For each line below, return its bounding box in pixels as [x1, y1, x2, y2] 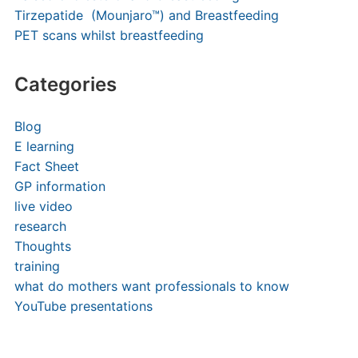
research [14, 218, 66, 234]
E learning [14, 138, 74, 154]
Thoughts [14, 238, 71, 254]
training [14, 258, 60, 274]
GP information [14, 178, 105, 194]
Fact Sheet [14, 158, 79, 174]
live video [14, 198, 73, 214]
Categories [14, 73, 117, 96]
